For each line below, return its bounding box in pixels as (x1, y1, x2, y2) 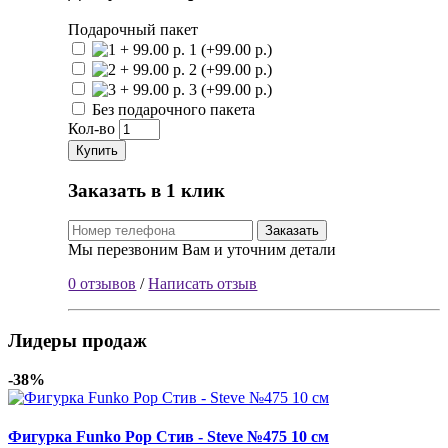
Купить (76, 142, 119, 158)
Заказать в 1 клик (68, 179, 226, 201)
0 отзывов (68, 275, 137, 293)
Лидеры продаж (8, 330, 147, 352)
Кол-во (68, 119, 116, 137)
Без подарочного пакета (88, 100, 256, 118)
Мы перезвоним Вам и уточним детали (68, 241, 337, 259)
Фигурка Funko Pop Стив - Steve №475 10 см (8, 428, 329, 446)
